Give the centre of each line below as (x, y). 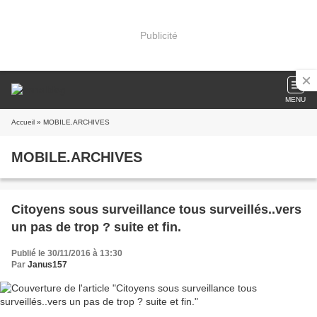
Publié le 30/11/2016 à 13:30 (67, 253)
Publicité (158, 35)
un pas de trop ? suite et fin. (96, 227)
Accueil (23, 122)
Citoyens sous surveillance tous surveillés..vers (156, 209)
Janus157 (47, 265)
